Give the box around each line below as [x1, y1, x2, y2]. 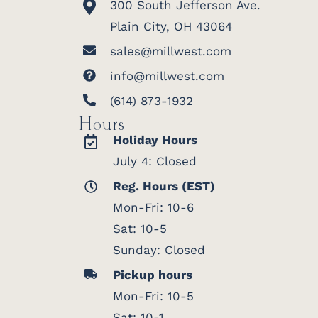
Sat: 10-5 [113, 221, 167, 236]
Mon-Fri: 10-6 [113, 200, 194, 214]
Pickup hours [113, 268, 192, 282]
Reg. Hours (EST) [113, 179, 215, 193]
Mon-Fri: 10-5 [113, 289, 194, 303]
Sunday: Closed [113, 243, 205, 257]
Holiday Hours [113, 133, 197, 147]
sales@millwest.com [110, 44, 231, 58]
